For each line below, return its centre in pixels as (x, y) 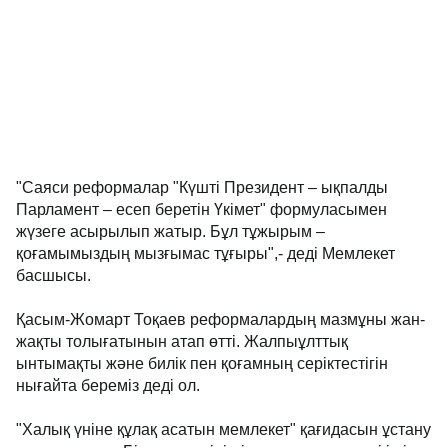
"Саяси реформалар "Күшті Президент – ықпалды (202, 187)
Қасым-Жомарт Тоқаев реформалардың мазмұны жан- (220, 319)
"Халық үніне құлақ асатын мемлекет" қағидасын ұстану (223, 429)
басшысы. (53, 275)
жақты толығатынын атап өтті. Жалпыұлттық (182, 341)
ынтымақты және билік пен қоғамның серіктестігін (202, 363)
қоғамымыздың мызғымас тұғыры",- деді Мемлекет (205, 253)
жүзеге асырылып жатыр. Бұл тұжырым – (170, 231)
